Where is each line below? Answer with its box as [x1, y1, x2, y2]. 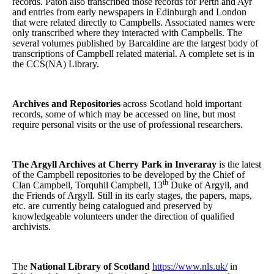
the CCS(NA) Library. [12, 58, 99, 69]
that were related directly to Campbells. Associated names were [12, 17, 255, 28]
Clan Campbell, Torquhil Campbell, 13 [12, 179, 163, 190]
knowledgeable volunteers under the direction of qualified [12, 210, 234, 221]
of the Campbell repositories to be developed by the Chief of [12, 169, 245, 180]
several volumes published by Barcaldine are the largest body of [12, 37, 258, 48]
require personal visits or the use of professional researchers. [12, 119, 243, 130]
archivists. [12, 221, 51, 232]
